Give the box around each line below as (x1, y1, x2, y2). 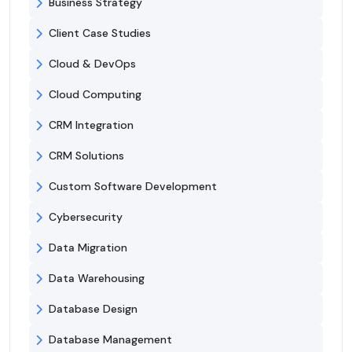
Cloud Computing (49, 87, 141, 102)
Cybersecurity (49, 210, 123, 225)
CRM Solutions (49, 148, 124, 163)
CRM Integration (49, 118, 134, 133)
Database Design (49, 302, 137, 317)
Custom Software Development (49, 179, 217, 194)
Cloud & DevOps (49, 57, 136, 71)
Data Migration (49, 240, 127, 255)
